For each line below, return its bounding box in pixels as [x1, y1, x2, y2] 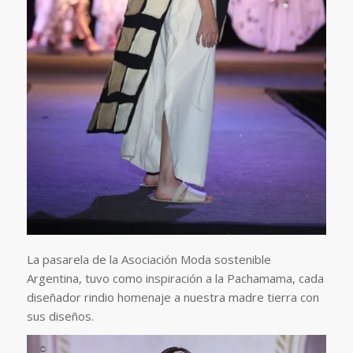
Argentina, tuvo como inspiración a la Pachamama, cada [26, 269, 324, 286]
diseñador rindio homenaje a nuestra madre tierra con [26, 288, 319, 305]
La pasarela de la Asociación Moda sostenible [26, 251, 271, 267]
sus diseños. [26, 307, 94, 324]
